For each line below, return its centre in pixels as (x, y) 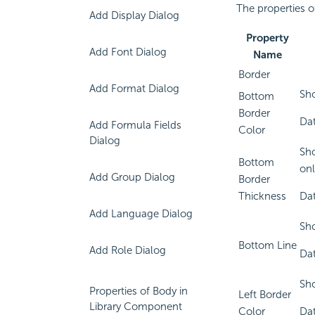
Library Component (136, 307)
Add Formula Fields (135, 125)
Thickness (262, 197)
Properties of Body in (139, 291)
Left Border (264, 295)
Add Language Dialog (141, 214)
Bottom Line (267, 246)
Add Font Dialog (128, 52)
